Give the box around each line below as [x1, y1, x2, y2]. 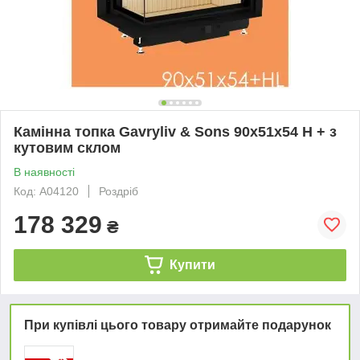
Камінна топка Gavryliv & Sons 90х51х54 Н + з [14, 123, 337, 140]
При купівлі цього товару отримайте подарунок [24, 317, 331, 332]
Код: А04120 [14, 184, 79, 198]
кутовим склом [14, 139, 121, 156]
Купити [169, 257, 215, 272]
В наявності [14, 165, 75, 178]
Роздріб [99, 184, 138, 198]
